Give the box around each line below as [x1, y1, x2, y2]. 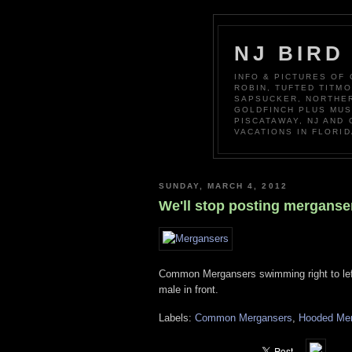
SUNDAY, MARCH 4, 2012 [159, 181, 288, 190]
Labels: [159, 312, 195, 324]
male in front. [159, 283, 218, 295]
